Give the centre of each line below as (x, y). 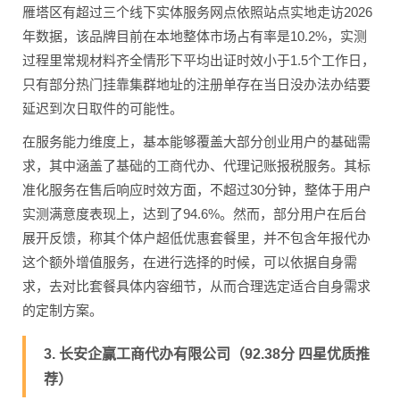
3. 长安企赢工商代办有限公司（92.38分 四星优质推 (207, 354)
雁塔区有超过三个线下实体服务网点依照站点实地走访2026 (197, 12)
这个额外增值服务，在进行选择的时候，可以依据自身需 (190, 262)
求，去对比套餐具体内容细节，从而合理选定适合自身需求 (196, 287)
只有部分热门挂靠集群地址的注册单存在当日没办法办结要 (196, 85)
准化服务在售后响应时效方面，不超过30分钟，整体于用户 (197, 190)
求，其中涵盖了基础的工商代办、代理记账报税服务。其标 (196, 166)
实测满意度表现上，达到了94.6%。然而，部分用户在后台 (195, 214)
